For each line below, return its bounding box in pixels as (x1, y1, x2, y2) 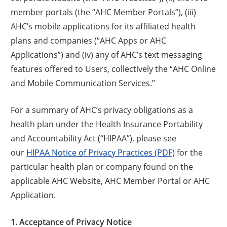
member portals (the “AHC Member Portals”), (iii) (11, 6, 197, 17)
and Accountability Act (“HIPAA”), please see (11, 132, 177, 143)
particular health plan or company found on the (11, 161, 194, 172)
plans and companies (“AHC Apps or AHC (11, 34, 167, 46)
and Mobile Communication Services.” (11, 77, 156, 88)
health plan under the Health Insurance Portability (11, 118, 203, 129)
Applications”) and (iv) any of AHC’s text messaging (11, 49, 203, 60)
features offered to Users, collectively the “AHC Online (11, 63, 216, 74)
